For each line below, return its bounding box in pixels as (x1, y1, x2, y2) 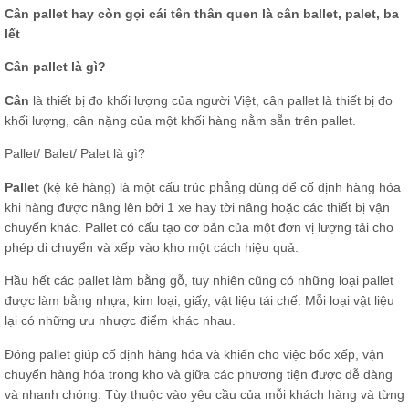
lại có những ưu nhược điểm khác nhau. (5, 313, 236, 329)
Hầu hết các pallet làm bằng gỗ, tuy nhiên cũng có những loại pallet (5, 273, 393, 288)
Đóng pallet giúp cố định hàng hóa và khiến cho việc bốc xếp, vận (5, 346, 383, 362)
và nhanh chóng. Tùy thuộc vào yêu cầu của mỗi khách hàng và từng (5, 386, 404, 402)
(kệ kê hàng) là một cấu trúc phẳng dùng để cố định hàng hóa (39, 179, 401, 194)
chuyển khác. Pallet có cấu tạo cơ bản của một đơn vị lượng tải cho (5, 219, 393, 235)
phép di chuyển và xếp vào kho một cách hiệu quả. (5, 239, 299, 255)
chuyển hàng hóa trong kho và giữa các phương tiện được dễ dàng (5, 366, 393, 382)
